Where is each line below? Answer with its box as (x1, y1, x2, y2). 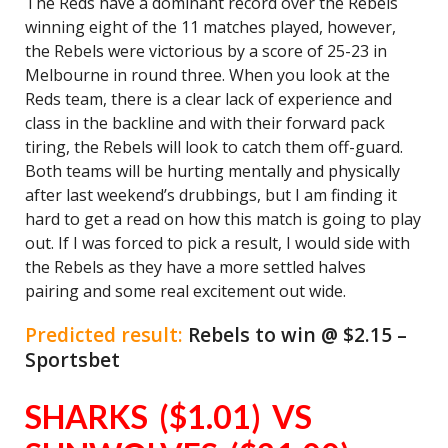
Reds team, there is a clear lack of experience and (25, 88, 392, 110)
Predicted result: (25, 321, 188, 348)
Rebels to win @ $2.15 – (188, 321, 407, 348)
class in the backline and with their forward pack (25, 112, 385, 134)
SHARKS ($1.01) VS (25, 397, 312, 436)
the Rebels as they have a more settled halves (25, 256, 366, 278)
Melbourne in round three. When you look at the (25, 64, 390, 86)
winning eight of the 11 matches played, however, (25, 16, 396, 38)
